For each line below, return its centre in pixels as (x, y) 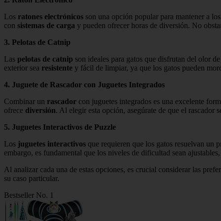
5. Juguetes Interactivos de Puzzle (60, 127)
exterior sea (23, 68)
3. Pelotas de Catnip (37, 42)
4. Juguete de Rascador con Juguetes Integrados (84, 84)
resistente (57, 68)
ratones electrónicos (51, 16)
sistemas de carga (46, 25)
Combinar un (25, 101)
